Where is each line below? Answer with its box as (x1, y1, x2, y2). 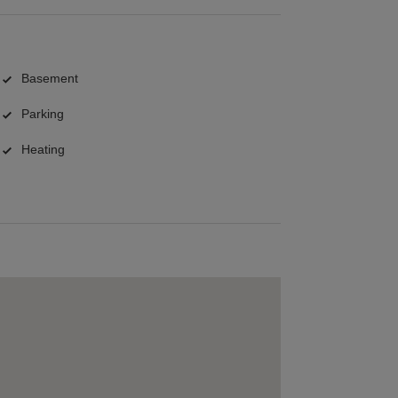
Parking (21, 107, 64, 122)
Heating (21, 142, 65, 157)
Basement (21, 71, 78, 86)
